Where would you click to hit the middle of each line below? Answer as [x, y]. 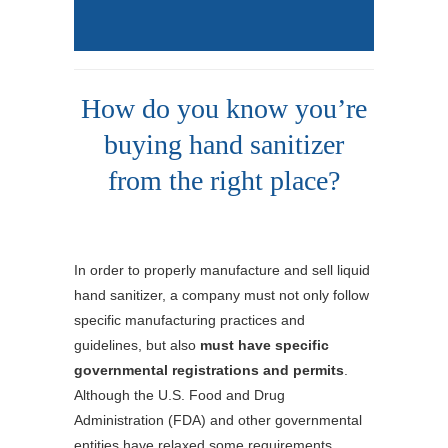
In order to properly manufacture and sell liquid [222, 270]
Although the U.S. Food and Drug [179, 395]
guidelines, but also [137, 345]
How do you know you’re [224, 109]
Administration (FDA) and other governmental [218, 420]
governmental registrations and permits [209, 370]
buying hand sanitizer [224, 145]
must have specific [264, 345]
